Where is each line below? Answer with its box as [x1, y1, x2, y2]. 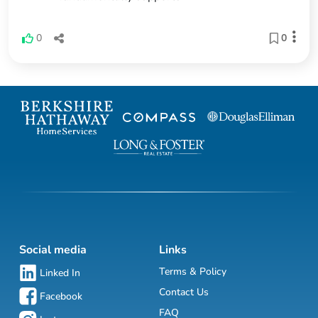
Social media [19, 242, 87, 258]
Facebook [40, 290, 82, 304]
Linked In [40, 266, 80, 280]
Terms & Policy [159, 265, 226, 279]
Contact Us [159, 285, 209, 300]
